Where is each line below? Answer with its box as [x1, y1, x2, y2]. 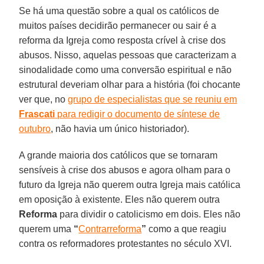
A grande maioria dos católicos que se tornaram [19, 150, 218, 160]
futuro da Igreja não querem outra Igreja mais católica [19, 179, 241, 190]
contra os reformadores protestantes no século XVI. [19, 238, 232, 249]
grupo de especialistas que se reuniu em [68, 94, 237, 104]
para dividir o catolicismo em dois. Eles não [57, 209, 241, 219]
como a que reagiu [146, 223, 227, 234]
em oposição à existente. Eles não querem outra [19, 194, 220, 204]
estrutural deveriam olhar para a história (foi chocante [19, 79, 241, 90]
